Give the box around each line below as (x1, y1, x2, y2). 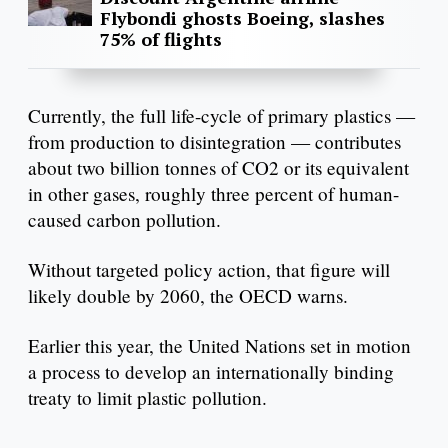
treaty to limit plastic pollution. (28, 384, 267, 410)
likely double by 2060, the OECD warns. (28, 283, 359, 309)
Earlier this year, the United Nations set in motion (28, 332, 411, 358)
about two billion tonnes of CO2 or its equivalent (28, 155, 409, 181)
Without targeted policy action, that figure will (28, 257, 390, 283)
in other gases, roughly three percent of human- (28, 181, 399, 207)
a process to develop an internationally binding (28, 358, 394, 384)
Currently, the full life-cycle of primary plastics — (28, 103, 415, 129)
